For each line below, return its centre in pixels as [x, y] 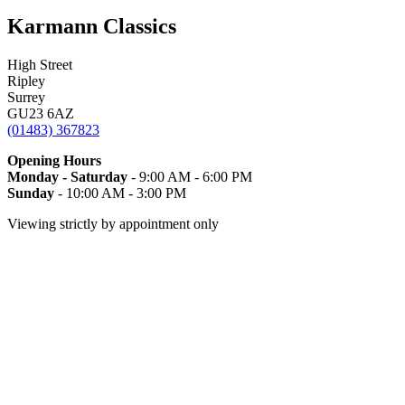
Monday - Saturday [67, 176]
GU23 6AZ [41, 113]
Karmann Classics [92, 26]
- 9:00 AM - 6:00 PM [190, 176]
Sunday [31, 193]
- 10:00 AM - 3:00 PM [120, 193]
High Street [40, 64]
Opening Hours [54, 160]
